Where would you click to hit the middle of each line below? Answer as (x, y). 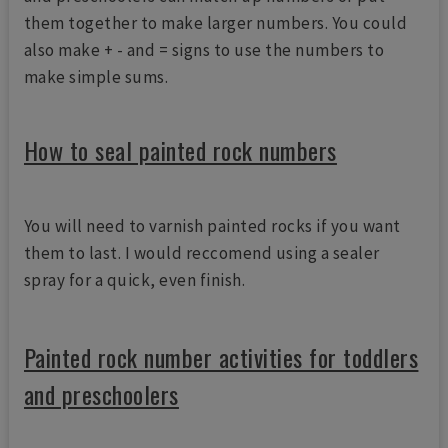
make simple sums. (97, 76)
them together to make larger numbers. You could (215, 22)
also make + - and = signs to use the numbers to (204, 49)
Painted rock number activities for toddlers (221, 356)
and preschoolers (101, 393)
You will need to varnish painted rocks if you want (212, 225)
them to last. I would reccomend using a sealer (201, 252)
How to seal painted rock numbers (180, 149)
